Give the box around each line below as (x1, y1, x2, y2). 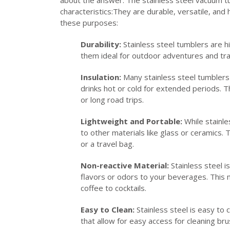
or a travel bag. (81, 138, 134, 149)
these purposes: (60, 17, 118, 28)
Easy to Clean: (81, 204, 135, 215)
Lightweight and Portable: (81, 116, 182, 126)
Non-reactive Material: (81, 160, 169, 170)
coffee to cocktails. (81, 182, 146, 193)
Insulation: (81, 71, 121, 82)
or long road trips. (81, 94, 144, 105)
